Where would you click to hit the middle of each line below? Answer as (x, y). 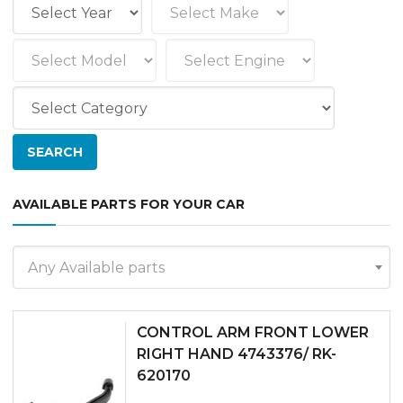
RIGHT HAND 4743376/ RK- (237, 354)
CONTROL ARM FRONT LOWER (253, 332)
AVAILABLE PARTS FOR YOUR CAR (129, 204)
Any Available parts (96, 268)
